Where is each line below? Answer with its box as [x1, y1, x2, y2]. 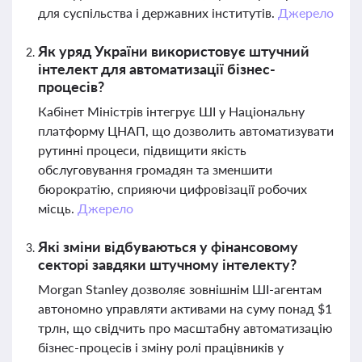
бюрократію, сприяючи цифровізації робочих [38, 181, 307, 196]
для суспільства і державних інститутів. [38, 5, 278, 20]
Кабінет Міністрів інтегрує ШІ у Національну [38, 103, 305, 119]
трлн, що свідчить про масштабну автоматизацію [38, 320, 333, 335]
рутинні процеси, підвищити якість [38, 142, 246, 158]
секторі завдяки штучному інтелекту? [38, 255, 297, 273]
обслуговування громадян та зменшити [38, 162, 272, 177]
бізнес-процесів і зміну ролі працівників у [38, 339, 284, 355]
